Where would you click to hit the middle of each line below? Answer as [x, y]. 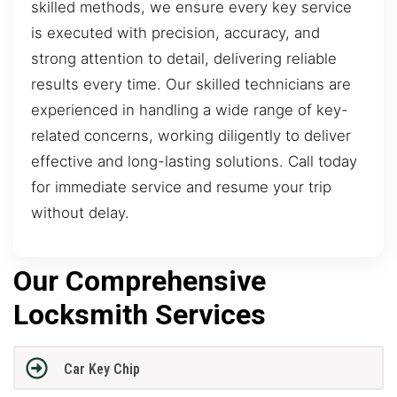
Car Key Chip [101, 370]
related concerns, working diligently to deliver [191, 136]
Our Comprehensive [140, 280]
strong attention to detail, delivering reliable [184, 59]
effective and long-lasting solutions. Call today [194, 162]
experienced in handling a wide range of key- [190, 110]
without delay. [80, 213]
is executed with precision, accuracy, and [175, 33]
